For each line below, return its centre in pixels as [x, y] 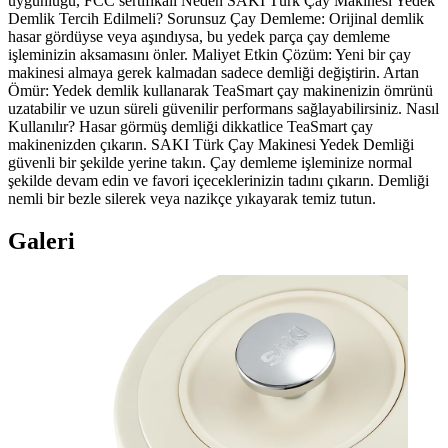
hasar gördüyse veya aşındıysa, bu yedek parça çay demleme [199, 37]
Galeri [41, 241]
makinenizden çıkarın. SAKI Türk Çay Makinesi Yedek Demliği [211, 145]
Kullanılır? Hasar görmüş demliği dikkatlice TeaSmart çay [190, 127]
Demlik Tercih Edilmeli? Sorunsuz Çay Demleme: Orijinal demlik [216, 19]
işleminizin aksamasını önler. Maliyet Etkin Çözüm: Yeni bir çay [209, 55]
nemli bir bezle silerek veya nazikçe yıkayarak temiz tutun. [192, 199]
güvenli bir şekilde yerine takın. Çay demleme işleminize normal [210, 163]
